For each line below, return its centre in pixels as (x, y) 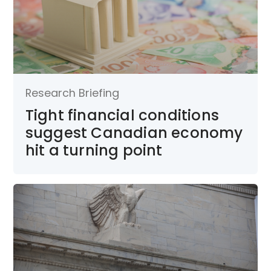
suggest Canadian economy (134, 132)
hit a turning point (94, 150)
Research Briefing (72, 93)
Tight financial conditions (122, 115)
